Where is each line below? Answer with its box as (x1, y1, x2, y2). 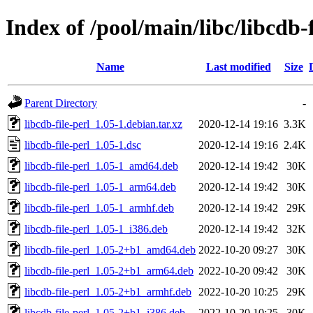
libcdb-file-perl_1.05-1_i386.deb (24, 222, 168, 235)
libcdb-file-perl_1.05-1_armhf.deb (24, 201, 174, 214)
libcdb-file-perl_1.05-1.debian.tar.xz (24, 117, 182, 130)
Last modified (205, 60, 271, 73)
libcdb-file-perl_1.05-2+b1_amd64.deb (24, 243, 196, 256)
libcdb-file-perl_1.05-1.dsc (24, 138, 141, 151)
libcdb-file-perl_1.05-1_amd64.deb (24, 159, 178, 172)
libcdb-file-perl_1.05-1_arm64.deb (24, 180, 176, 193)
